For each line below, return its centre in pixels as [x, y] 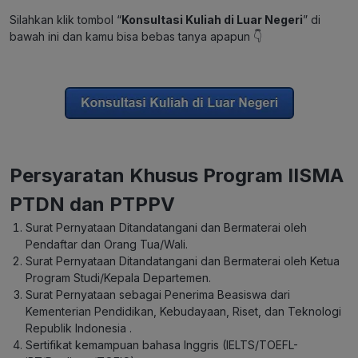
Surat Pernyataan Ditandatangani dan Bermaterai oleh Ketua [183, 261]
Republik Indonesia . [79, 328]
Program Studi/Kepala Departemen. [118, 278]
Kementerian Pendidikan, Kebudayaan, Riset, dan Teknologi [183, 311]
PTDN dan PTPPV [92, 204]
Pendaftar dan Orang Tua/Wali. [107, 244]
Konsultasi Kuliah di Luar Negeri [212, 20]
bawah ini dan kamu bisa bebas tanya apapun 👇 [136, 36]
